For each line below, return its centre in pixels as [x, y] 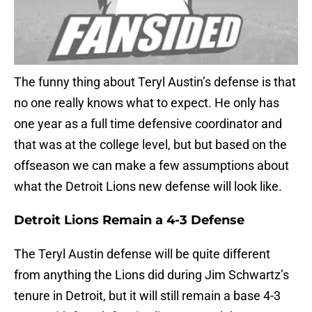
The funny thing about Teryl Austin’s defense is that [155, 82]
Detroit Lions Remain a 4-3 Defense [129, 220]
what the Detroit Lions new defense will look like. [148, 187]
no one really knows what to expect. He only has [147, 103]
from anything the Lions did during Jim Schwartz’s [151, 275]
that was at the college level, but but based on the [150, 145]
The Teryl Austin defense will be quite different [142, 254]
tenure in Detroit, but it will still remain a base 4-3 [147, 296]
